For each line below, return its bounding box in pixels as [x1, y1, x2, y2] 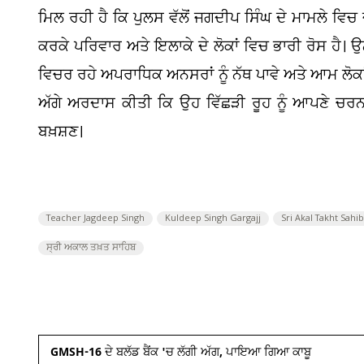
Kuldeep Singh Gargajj [165, 212, 261, 225]
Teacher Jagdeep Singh [46, 212, 145, 225]
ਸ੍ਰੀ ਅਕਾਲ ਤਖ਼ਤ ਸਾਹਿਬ [46, 241, 136, 254]
